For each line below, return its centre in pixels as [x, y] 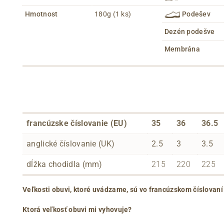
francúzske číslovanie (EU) [77, 123]
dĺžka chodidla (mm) [64, 164]
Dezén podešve [189, 31]
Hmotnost [41, 14]
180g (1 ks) [113, 14]
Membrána [182, 49]
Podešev [195, 14]
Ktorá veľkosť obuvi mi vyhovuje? [77, 209]
